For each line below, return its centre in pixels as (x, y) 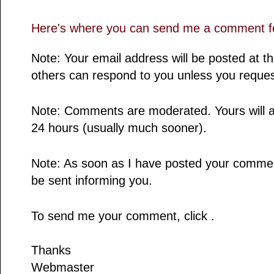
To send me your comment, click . (123, 216)
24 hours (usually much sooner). (119, 128)
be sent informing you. (92, 180)
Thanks (51, 250)
